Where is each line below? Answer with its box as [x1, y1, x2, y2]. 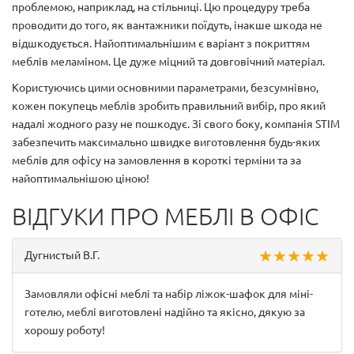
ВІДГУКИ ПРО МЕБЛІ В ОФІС [12, 202, 318, 230]
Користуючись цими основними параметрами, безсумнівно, [12, 81, 318, 94]
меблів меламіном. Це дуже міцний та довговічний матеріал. [12, 55, 325, 68]
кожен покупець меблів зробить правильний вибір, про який [12, 99, 326, 112]
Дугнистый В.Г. [24, 248, 100, 262]
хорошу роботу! [24, 323, 105, 337]
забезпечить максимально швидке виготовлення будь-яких [12, 135, 320, 149]
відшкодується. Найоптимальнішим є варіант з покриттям [12, 36, 310, 50]
